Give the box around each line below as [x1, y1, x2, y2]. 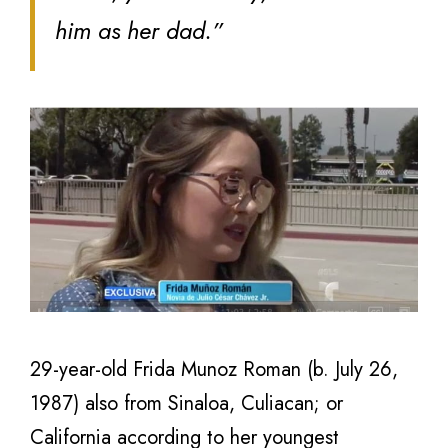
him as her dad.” [55, 13, 223, 48]
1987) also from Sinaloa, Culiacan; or [30, 388, 343, 418]
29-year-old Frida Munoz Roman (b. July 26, [30, 354, 398, 384]
